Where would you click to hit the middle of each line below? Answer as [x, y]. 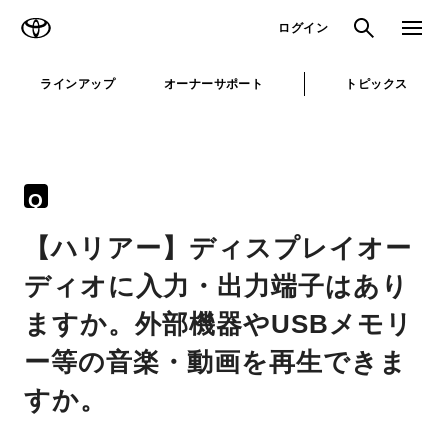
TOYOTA [86, 18]
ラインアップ [78, 83]
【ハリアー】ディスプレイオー [218, 248]
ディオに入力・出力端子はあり [217, 286]
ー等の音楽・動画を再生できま [216, 362]
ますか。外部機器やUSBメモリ [219, 324]
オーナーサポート [213, 83]
